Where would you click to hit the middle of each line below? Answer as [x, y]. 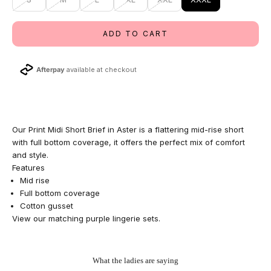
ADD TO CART [135, 34]
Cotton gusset [47, 205]
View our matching [49, 218]
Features [28, 167]
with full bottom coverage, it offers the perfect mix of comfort [129, 142]
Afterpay [51, 69]
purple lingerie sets [122, 218]
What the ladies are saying [135, 260]
